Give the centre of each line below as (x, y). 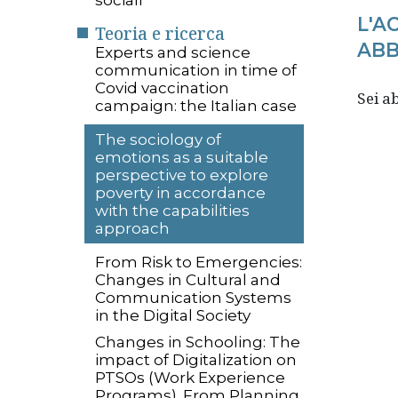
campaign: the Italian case (196, 106)
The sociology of (158, 139)
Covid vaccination (162, 88)
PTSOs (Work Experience (190, 378)
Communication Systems (193, 297)
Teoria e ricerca (160, 34)
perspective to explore (182, 175)
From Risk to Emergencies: (199, 262)
